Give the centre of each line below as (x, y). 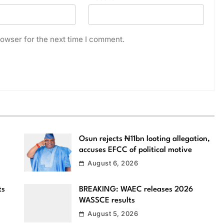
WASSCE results (107, 201)
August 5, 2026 (113, 214)
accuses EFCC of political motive (135, 150)
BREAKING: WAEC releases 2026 (136, 190)
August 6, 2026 (113, 163)
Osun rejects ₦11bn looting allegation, (144, 139)
